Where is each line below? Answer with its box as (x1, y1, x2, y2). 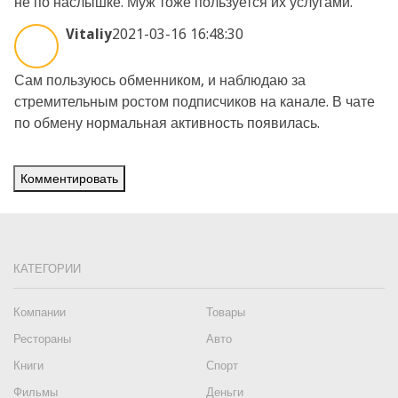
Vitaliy (66, 26, 112, 43)
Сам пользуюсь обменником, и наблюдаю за (14, 72, 306, 89)
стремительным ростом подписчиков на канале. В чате (14, 93, 375, 110)
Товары (206, 306, 246, 319)
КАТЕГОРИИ (13, 261, 81, 275)
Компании (13, 306, 66, 319)
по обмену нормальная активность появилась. (14, 115, 320, 131)
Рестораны (13, 332, 71, 346)
